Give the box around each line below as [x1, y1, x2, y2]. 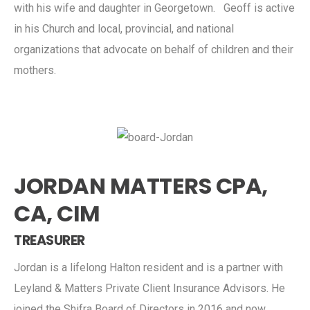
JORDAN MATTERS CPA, [14, 170, 268, 201]
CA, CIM [14, 197, 100, 229]
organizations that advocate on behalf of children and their [14, 42, 293, 56]
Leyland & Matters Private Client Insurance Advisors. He [14, 281, 285, 295]
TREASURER [14, 230, 85, 250]
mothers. [14, 63, 56, 77]
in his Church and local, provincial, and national [14, 21, 234, 35]
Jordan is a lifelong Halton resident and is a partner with [14, 260, 283, 274]
